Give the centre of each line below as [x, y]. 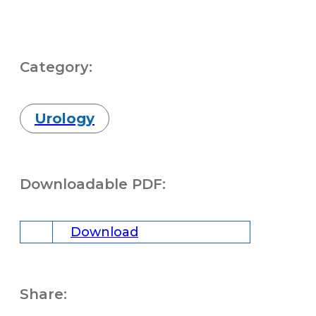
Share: [43, 294]
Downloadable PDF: [93, 184]
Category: [56, 67]
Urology [65, 119]
